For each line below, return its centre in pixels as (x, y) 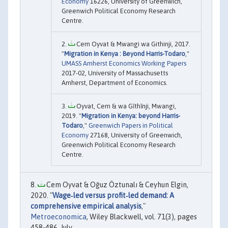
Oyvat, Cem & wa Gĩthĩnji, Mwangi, (125, 106)
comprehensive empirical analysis (86, 206)
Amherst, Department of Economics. (115, 82)
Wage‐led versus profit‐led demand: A (113, 195)
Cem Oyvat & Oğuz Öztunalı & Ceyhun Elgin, (117, 184)
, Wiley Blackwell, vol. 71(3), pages (142, 217)
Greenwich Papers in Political (131, 125)
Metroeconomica (59, 217)
